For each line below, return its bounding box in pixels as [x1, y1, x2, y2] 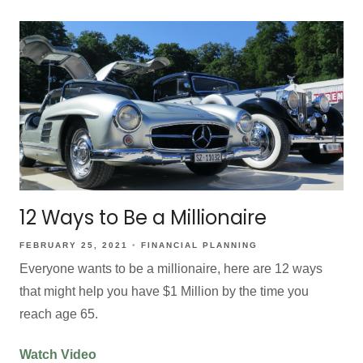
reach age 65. [19, 307, 98, 322]
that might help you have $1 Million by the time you [19, 284, 309, 299]
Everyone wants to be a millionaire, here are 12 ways [19, 262, 322, 276]
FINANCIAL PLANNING [141, 241, 258, 250]
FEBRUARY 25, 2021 [19, 241, 128, 250]
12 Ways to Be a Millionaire [19, 204, 267, 232]
